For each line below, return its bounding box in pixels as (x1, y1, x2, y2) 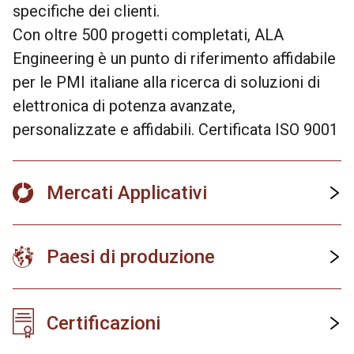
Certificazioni (47, 312, 160, 335)
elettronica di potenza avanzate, (13, 96, 235, 115)
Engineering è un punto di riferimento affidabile (13, 49, 336, 68)
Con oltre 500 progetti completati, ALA (13, 25, 284, 44)
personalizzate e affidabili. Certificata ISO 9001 (13, 120, 338, 139)
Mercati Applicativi (47, 182, 207, 204)
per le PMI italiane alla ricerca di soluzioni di (13, 73, 320, 92)
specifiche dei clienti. (13, 2, 160, 21)
